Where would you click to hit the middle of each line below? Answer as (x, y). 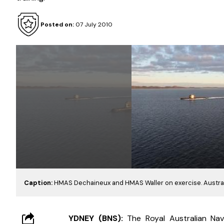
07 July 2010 (93, 25)
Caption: (39, 183)
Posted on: (57, 25)
